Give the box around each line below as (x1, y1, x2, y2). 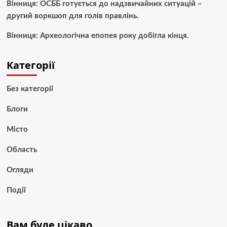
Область (6, 145, 37, 154)
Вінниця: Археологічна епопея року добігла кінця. (6, 31, 189, 40)
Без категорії (6, 85, 53, 93)
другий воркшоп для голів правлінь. (6, 12, 139, 20)
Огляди (6, 166, 33, 174)
